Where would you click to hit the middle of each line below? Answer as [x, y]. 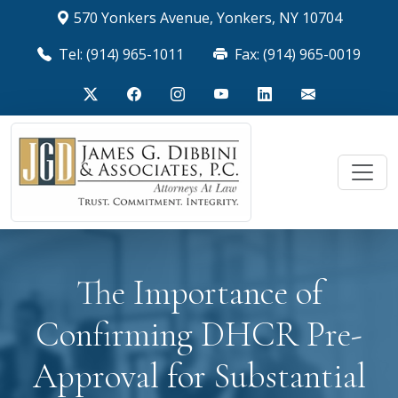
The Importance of [199, 293]
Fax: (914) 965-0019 [296, 54]
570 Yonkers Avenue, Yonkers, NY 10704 [208, 18]
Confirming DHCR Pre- [199, 334]
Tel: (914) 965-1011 [119, 54]
